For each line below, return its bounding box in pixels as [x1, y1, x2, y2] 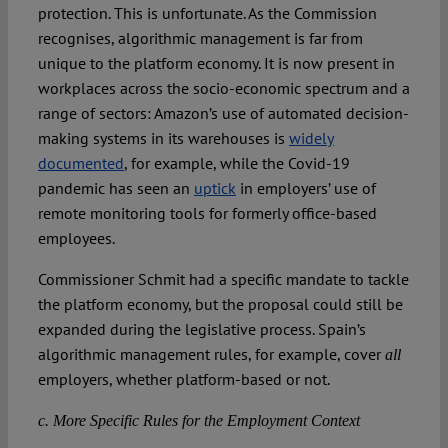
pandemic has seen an [37, 178, 194, 199]
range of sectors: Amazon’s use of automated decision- [37, 103, 409, 124]
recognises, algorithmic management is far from [37, 28, 363, 49]
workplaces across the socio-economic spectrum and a [37, 78, 410, 99]
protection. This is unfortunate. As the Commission [37, 3, 377, 24]
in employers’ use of [235, 178, 376, 199]
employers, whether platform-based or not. [37, 369, 330, 390]
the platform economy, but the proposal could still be [37, 294, 403, 315]
